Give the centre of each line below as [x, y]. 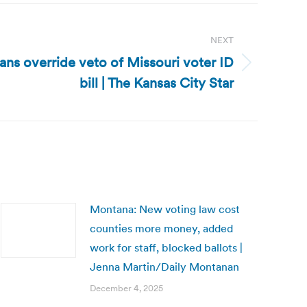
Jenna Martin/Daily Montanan [164, 267]
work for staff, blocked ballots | [166, 247]
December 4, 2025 [126, 288]
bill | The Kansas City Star [157, 83]
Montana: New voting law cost [165, 209]
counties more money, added [161, 228]
